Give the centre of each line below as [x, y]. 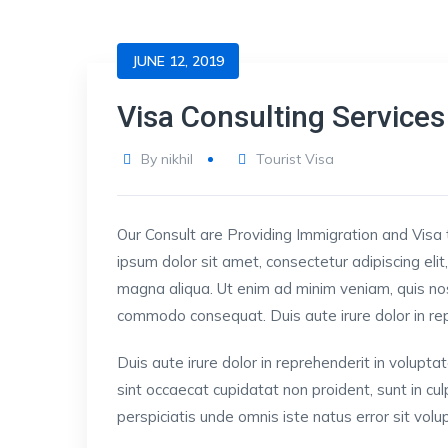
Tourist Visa [295, 159]
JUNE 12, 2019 [178, 61]
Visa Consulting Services [281, 116]
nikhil [176, 159]
